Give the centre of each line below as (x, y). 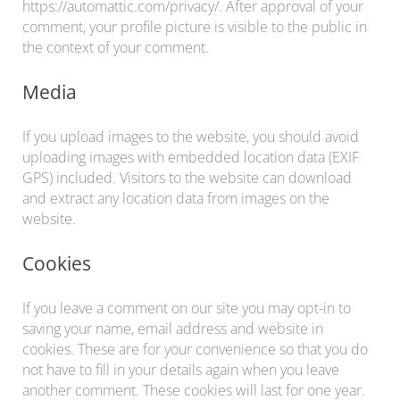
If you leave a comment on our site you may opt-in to (187, 308)
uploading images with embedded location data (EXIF (191, 157)
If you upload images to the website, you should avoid (191, 136)
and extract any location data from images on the (176, 198)
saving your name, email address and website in (173, 328)
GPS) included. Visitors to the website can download (187, 177)
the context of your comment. (116, 47)
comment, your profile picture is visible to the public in (195, 26)
